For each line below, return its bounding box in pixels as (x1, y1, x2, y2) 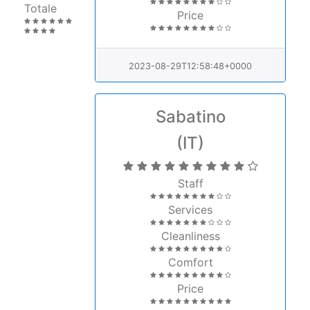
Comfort (167, 251, 213, 266)
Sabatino (155, 102, 226, 123)
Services (168, 199, 212, 213)
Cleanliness (161, 225, 220, 239)
